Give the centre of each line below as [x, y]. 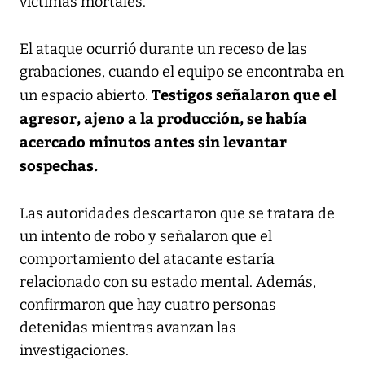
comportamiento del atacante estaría [147, 259]
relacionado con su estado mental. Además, [168, 281]
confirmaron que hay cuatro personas [148, 304]
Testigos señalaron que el [242, 94]
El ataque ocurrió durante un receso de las [163, 48]
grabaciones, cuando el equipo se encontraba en [182, 71]
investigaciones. [74, 350]
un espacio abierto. [84, 95]
